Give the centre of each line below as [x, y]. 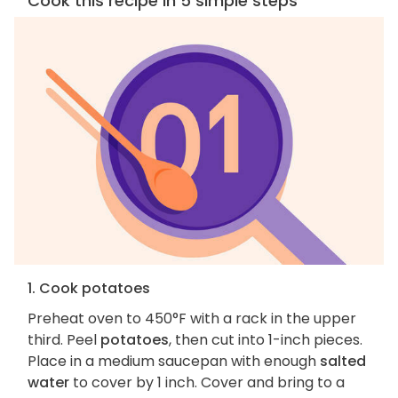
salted [343, 362]
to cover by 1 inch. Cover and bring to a [207, 383]
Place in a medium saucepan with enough [174, 362]
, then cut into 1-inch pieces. [266, 340]
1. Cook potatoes [89, 289]
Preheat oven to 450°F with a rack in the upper [192, 319]
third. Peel [64, 340]
